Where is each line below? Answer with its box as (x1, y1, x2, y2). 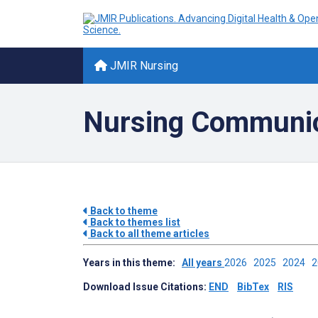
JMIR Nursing (107, 59, 178, 72)
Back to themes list (88, 216, 180, 228)
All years (182, 257, 224, 268)
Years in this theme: (83, 257, 182, 268)
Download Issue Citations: (83, 281, 209, 292)
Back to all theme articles (88, 228, 209, 239)
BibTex (237, 281, 269, 292)
